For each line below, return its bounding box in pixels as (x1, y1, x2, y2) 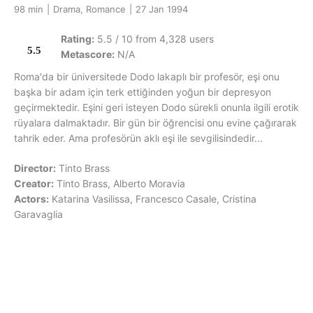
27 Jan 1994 (136, 3, 188, 15)
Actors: (14, 193, 49, 205)
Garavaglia (14, 208, 63, 221)
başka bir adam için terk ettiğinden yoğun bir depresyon (14, 86, 271, 99)
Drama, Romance (53, 3, 126, 15)
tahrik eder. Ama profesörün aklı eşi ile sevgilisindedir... (14, 132, 263, 145)
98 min (14, 3, 43, 15)
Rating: (61, 33, 94, 45)
